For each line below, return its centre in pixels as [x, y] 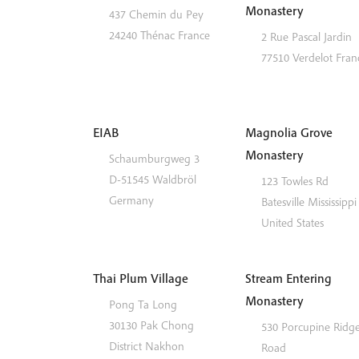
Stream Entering [288, 278]
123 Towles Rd [294, 181]
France [194, 35]
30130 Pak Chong [151, 325]
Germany [131, 200]
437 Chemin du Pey [156, 14]
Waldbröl [174, 179]
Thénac [157, 35]
